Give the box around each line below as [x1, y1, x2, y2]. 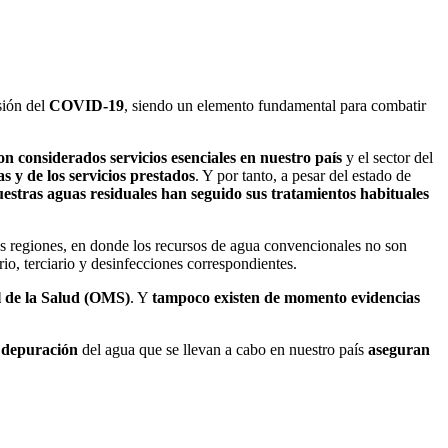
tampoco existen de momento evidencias [152, 288, 420, 306]
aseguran [364, 340, 430, 358]
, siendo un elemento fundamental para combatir [124, 96, 426, 114]
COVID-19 [49, 96, 124, 114]
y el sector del [346, 148, 433, 166]
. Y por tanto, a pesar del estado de [195, 166, 411, 184]
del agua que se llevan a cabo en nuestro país [82, 340, 364, 358]
